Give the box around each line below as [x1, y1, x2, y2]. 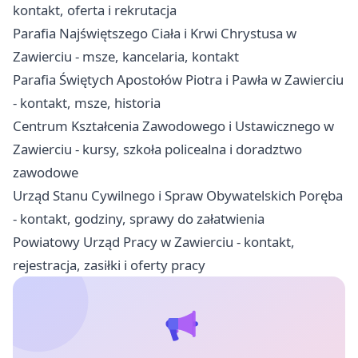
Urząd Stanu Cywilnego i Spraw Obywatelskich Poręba [13, 186, 343, 205]
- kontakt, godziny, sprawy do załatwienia [13, 209, 265, 229]
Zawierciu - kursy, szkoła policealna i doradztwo [13, 140, 302, 159]
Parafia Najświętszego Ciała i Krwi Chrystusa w [13, 24, 296, 43]
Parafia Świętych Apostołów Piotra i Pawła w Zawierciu [13, 70, 344, 89]
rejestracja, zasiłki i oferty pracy [13, 256, 205, 275]
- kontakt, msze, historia [13, 93, 161, 113]
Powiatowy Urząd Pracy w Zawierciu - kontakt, [13, 233, 295, 252]
